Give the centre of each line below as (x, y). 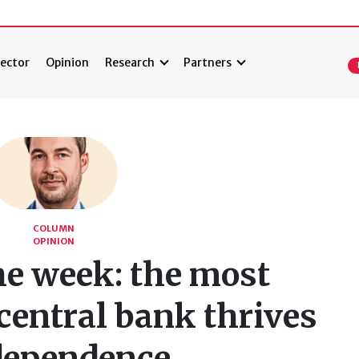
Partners (208, 63)
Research (130, 63)
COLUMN (53, 229)
